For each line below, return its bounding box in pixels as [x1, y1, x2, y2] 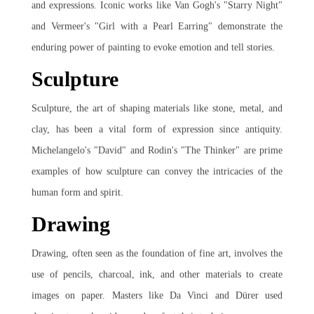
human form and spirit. [32, 187, 123, 198]
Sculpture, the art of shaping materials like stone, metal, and [32, 103, 282, 114]
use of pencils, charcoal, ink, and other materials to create [32, 269, 282, 280]
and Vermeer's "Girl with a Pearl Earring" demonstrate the [32, 21, 282, 32]
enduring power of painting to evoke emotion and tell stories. [32, 42, 275, 53]
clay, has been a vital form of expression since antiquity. [32, 124, 282, 135]
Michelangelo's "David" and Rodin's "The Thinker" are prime [32, 145, 282, 156]
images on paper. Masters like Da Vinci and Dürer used [32, 290, 282, 301]
